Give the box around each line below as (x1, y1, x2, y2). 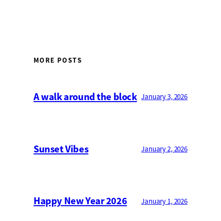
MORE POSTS (34, 56, 82, 65)
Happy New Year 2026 (34, 194, 127, 208)
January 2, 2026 (141, 144, 187, 154)
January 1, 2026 (141, 196, 187, 206)
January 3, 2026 (141, 92, 187, 102)
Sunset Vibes (34, 142, 89, 155)
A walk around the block (34, 90, 137, 103)
